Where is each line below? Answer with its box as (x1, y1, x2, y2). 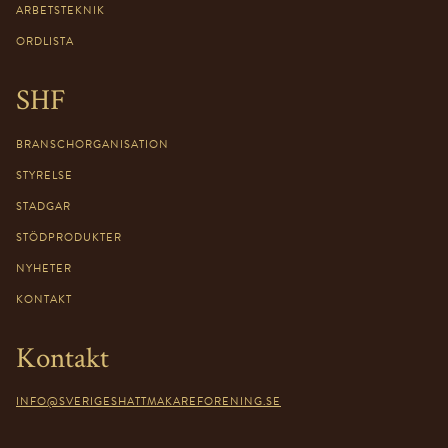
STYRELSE (16, 166, 73, 184)
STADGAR (16, 197, 71, 215)
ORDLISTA (16, 32, 74, 50)
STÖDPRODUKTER (16, 228, 122, 246)
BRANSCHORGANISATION (16, 135, 169, 153)
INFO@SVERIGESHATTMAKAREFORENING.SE (16, 392, 281, 410)
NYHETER (16, 259, 72, 277)
